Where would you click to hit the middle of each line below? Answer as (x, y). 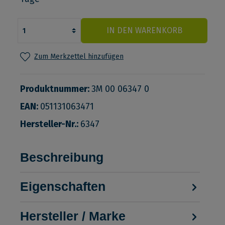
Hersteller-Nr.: (50, 124)
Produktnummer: (56, 89)
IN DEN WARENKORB (144, 31)
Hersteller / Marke (73, 216)
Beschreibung (62, 157)
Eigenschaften (63, 187)
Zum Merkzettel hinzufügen (79, 57)
